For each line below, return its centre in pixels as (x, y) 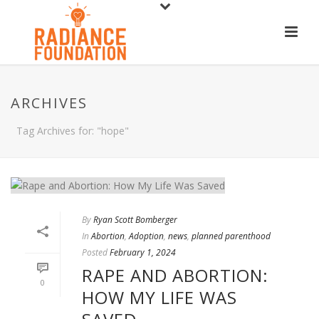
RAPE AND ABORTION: (175, 275)
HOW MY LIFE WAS (159, 297)
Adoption (146, 236)
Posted (95, 252)
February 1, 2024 (143, 252)
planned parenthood (231, 236)
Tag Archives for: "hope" (73, 131)
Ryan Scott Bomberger (135, 219)
